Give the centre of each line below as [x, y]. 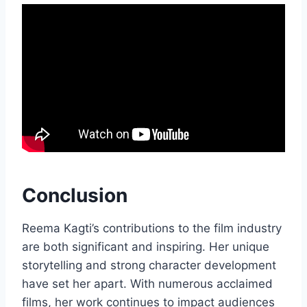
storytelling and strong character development [149, 266]
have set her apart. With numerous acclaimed [147, 284]
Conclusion [75, 196]
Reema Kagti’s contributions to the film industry [152, 229]
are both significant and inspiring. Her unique [146, 247]
